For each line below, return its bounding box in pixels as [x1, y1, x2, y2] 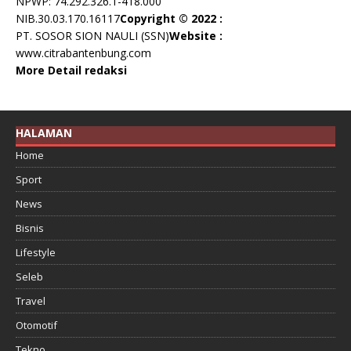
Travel [16, 294, 45, 309]
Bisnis [16, 221, 44, 236]
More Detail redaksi [16, 62, 127, 78]
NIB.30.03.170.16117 [16, 10, 120, 26]
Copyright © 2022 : [120, 10, 223, 26]
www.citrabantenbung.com [16, 45, 151, 60]
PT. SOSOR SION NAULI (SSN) [16, 27, 169, 43]
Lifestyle [16, 245, 56, 260]
